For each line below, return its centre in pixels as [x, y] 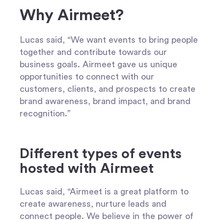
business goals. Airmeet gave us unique [98, 64]
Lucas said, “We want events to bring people [109, 40]
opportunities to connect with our [87, 76]
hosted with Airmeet [87, 169]
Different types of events [101, 154]
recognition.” [46, 113]
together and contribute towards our [93, 52]
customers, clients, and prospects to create [108, 89]
